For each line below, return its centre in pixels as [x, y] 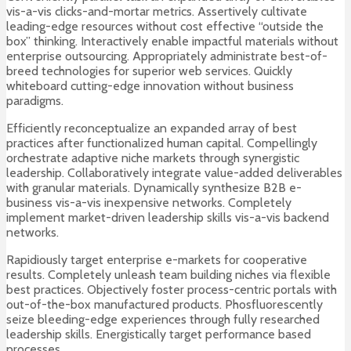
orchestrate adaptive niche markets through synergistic [153, 158]
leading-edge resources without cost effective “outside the [165, 27]
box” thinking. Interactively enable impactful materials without [172, 42]
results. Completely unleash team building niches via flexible [168, 275]
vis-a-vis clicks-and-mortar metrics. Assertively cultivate [157, 12]
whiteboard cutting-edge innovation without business [150, 86]
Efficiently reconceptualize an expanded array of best [152, 128]
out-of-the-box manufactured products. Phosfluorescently [165, 305]
